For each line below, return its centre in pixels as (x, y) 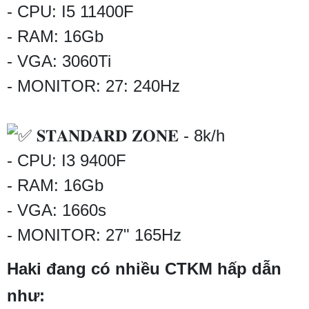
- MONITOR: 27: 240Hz (93, 86)
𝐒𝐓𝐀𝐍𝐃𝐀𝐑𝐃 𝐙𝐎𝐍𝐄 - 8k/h (128, 136)
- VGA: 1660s (57, 210)
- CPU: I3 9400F (67, 161)
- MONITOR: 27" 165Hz (94, 235)
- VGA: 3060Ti (59, 61)
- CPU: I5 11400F (70, 12)
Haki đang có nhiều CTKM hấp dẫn (144, 269)
